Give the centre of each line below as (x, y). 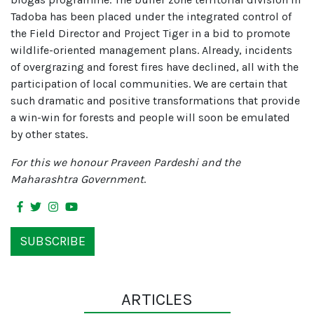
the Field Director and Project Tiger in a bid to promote (150, 33)
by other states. (49, 134)
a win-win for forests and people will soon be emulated (150, 117)
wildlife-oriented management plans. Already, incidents (151, 50)
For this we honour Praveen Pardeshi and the (125, 162)
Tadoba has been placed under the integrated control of (151, 16)
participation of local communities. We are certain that (149, 84)
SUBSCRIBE (53, 241)
